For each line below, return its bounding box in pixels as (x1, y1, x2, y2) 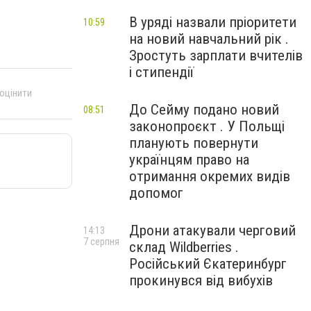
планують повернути (129, 135, 258, 151)
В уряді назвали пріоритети (129, 14, 296, 31)
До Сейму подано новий (129, 101, 279, 118)
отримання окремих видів (129, 168, 290, 185)
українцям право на (129, 151, 249, 168)
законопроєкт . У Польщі (129, 118, 285, 135)
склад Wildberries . (129, 239, 239, 255)
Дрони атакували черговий (129, 222, 296, 239)
